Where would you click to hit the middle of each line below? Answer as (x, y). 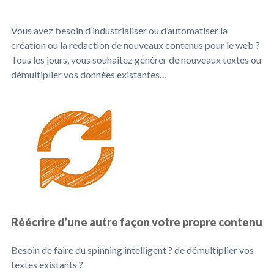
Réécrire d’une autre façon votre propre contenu (137, 222)
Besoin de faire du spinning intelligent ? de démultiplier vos (132, 250)
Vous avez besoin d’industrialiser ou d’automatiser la (119, 30)
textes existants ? (47, 265)
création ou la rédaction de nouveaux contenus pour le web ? (135, 45)
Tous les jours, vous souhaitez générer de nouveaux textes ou (136, 60)
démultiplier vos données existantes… (89, 74)
